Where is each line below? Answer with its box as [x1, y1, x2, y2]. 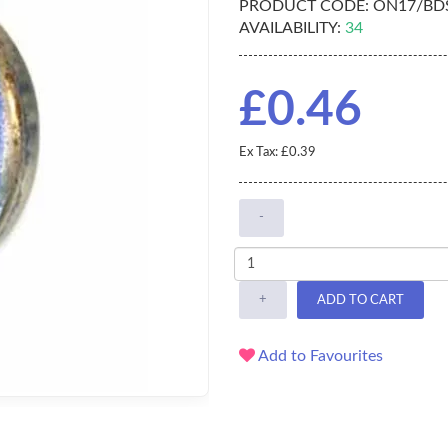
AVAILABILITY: [239, 20, 341, 37]
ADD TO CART [317, 293, 404, 307]
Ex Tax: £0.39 [239, 146, 316, 160]
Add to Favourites [255, 348, 383, 365]
